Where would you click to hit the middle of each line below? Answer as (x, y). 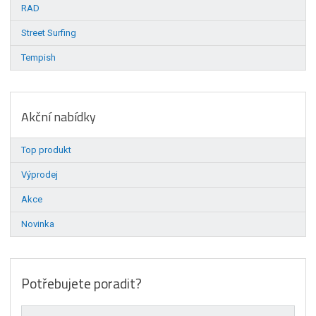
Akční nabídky (59, 116)
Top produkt (47, 150)
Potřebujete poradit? (82, 283)
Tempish (39, 57)
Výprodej (40, 174)
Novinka (38, 224)
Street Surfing (49, 32)
